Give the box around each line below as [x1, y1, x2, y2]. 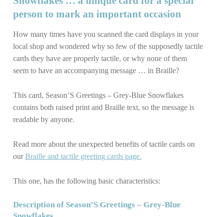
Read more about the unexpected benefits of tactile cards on [13, 139, 195, 148]
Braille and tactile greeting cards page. [25, 152, 141, 160]
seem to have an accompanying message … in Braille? [13, 66, 179, 75]
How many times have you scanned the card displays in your [13, 30, 199, 38]
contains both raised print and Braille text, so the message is [13, 103, 194, 111]
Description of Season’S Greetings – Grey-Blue [13, 200, 181, 210]
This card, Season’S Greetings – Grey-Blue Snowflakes [13, 91, 184, 99]
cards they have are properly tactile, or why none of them [13, 54, 187, 62]
